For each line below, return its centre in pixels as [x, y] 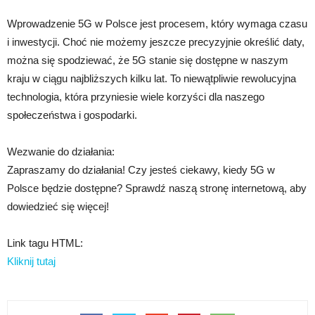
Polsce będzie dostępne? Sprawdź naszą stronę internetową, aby [157, 188]
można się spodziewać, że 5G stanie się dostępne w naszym [148, 60]
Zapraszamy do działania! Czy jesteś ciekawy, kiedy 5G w [141, 170]
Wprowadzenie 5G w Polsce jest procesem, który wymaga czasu [157, 24]
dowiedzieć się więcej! [58, 207]
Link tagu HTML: [45, 243]
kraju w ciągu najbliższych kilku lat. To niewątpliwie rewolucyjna [152, 79]
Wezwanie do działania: [61, 152]
